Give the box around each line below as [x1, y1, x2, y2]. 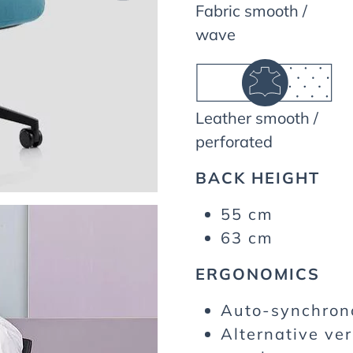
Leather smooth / [195, 107, 318, 128]
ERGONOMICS [195, 263, 320, 284]
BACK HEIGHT [195, 167, 320, 188]
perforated [195, 131, 273, 151]
